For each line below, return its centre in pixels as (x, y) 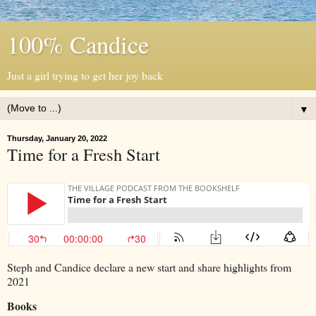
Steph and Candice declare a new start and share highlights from (149, 267)
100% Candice (78, 44)
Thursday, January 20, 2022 (57, 138)
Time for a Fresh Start (84, 154)
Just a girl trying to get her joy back (85, 75)
